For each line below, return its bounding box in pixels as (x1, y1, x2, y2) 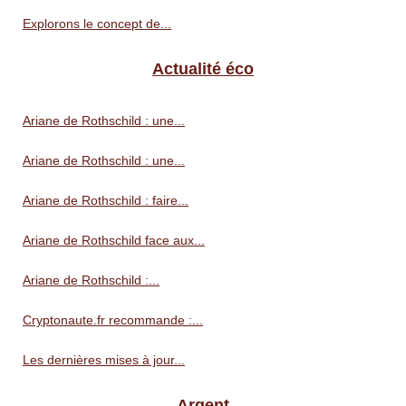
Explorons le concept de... (23, 15, 171, 31)
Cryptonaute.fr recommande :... (23, 312, 203, 327)
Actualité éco (152, 59, 254, 78)
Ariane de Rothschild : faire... (23, 192, 188, 208)
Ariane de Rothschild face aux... (23, 232, 205, 247)
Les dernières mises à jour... (23, 352, 185, 367)
